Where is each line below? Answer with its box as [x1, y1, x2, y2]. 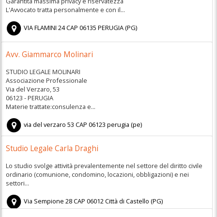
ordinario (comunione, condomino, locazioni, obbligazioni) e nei [5, 170, 189, 179]
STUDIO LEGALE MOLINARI [5, 67, 80, 76]
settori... [5, 178, 29, 187]
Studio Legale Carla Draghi [5, 143, 98, 154]
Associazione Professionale [5, 76, 87, 85]
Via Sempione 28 [24, 197, 73, 206]
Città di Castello [105, 197, 150, 206]
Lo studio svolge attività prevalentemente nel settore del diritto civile [5, 161, 202, 170]
